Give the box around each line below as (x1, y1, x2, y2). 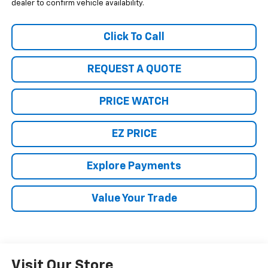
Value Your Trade (91, 193, 177, 205)
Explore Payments (87, 161, 181, 172)
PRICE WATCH (99, 96, 169, 108)
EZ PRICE (111, 129, 157, 140)
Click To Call (103, 32, 165, 43)
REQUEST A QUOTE (87, 64, 181, 75)
